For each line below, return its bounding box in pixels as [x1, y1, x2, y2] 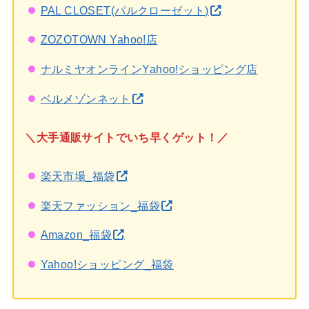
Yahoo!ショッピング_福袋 [40, 257, 174, 270]
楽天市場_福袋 [40, 170, 115, 183]
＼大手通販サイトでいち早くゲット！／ [25, 130, 229, 143]
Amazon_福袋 [40, 228, 112, 241]
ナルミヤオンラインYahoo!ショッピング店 [40, 63, 258, 75]
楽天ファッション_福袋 [40, 199, 161, 212]
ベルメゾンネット [40, 92, 131, 105]
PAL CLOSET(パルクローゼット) [40, 3, 209, 17]
